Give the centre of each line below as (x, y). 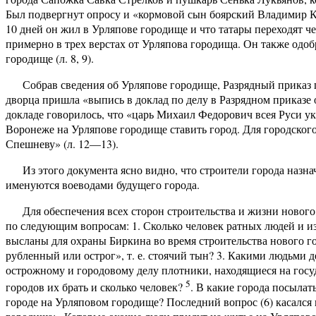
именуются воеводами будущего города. (103, 185)
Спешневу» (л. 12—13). (62, 144)
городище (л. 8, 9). (50, 59)
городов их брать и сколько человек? (96, 287)
